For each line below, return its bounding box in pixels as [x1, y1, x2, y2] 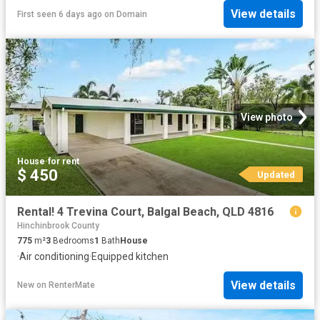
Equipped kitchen [91, 250, 169, 262]
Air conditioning [19, 250, 89, 262]
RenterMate [49, 280, 95, 291]
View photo [241, 111, 293, 123]
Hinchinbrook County [17, 220, 99, 231]
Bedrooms [51, 235, 94, 246]
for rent [48, 156, 79, 166]
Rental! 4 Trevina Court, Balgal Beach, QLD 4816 [17, 204, 274, 219]
